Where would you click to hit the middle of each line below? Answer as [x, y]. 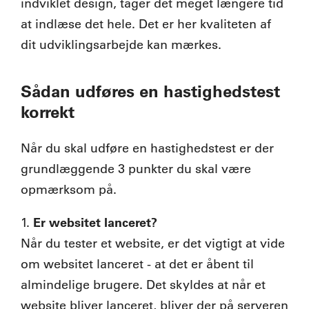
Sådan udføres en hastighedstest [150, 91]
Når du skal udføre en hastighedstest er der [147, 148]
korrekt [48, 112]
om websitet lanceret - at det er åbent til [137, 264]
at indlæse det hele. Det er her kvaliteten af [146, 24]
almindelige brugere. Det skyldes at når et [143, 285]
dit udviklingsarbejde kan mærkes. [121, 44]
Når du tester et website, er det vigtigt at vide [153, 243]
